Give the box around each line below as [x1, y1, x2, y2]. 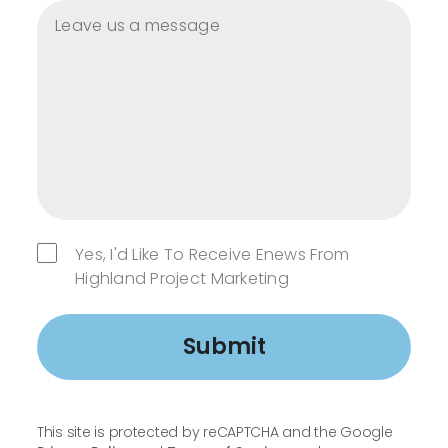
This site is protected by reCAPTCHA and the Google [37, 422, 393, 443]
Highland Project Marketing [75, 267, 289, 291]
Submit [182, 331, 266, 363]
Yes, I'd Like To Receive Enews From [75, 243, 350, 267]
